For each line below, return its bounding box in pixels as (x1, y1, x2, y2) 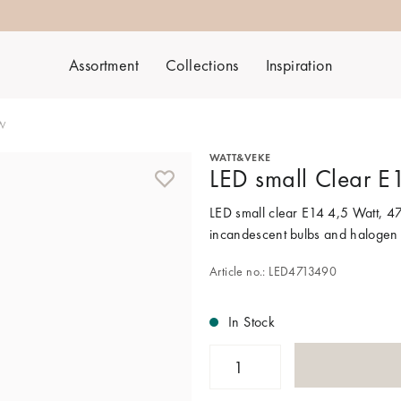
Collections (166, 55, 239, 75)
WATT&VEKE (209, 150, 271, 165)
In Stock (232, 312, 276, 331)
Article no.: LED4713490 (209, 263, 337, 279)
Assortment (69, 55, 140, 75)
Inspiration (265, 55, 332, 75)
